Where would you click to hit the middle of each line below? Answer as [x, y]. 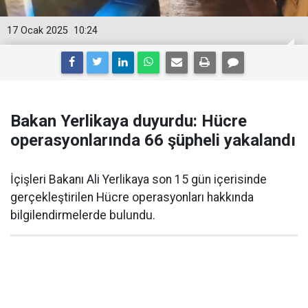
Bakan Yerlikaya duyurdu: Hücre [129, 121]
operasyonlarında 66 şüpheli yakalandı [153, 140]
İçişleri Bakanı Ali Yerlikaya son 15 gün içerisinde [139, 179]
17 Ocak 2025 [37, 30]
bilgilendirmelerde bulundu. [83, 215]
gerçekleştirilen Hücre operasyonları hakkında [132, 197]
